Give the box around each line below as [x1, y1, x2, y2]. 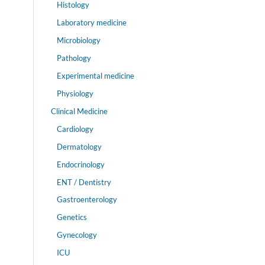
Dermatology [56, 141, 102, 151]
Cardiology [56, 124, 93, 134]
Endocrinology [56, 159, 105, 169]
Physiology [56, 88, 93, 98]
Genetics [56, 212, 87, 222]
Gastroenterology [56, 195, 117, 205]
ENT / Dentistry [56, 177, 111, 187]
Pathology [56, 53, 91, 63]
